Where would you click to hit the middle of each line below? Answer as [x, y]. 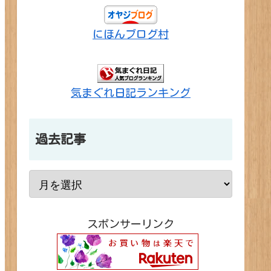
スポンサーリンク [131, 224]
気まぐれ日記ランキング [131, 93]
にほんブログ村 [131, 34]
